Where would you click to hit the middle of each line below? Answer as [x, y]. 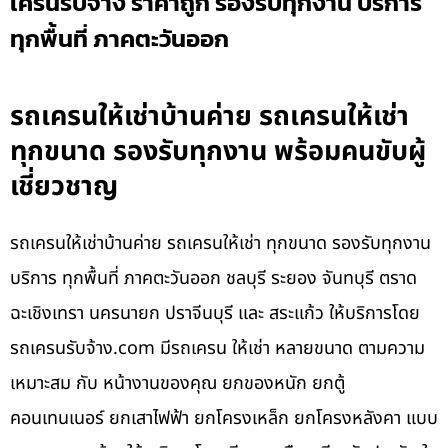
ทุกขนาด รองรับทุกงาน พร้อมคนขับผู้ [218, 152]
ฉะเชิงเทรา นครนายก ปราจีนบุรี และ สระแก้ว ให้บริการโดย [215, 314]
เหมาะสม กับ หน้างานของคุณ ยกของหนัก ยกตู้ [177, 384]
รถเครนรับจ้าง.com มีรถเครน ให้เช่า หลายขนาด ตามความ [217, 349]
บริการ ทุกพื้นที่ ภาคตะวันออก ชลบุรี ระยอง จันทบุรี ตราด [213, 279]
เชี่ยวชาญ [64, 187]
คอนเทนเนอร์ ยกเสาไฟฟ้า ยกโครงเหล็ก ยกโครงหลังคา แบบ [224, 419]
